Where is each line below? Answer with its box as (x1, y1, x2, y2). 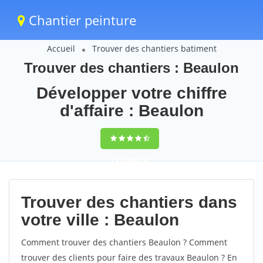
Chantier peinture (25, 11, 136, 29)
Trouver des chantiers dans (21, 193, 237, 211)
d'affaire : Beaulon (59, 102, 204, 120)
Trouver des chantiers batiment (92, 43, 217, 54)
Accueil (46, 43, 75, 54)
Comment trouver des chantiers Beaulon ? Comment (21, 237, 227, 248)
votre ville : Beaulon (21, 211, 179, 229)
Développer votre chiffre (36, 84, 227, 102)
